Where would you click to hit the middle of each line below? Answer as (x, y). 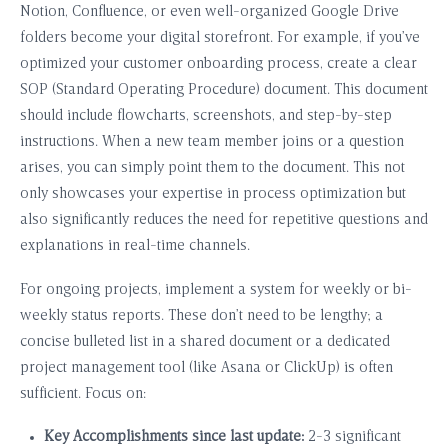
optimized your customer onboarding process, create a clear (218, 65)
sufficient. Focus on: (83, 395)
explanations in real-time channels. (135, 247)
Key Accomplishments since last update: (174, 438)
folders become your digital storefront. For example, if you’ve (220, 39)
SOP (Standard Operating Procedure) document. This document (224, 91)
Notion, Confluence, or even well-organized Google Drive (209, 13)
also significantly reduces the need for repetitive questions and (224, 221)
